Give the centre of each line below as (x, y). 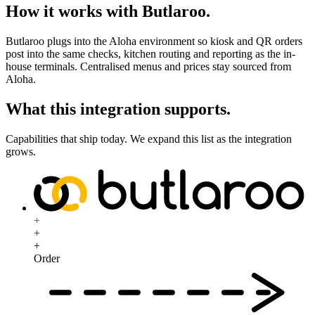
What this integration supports (116, 109)
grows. (21, 152)
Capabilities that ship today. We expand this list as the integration (149, 139)
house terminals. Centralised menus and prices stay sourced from (148, 67)
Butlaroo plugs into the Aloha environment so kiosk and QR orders (154, 41)
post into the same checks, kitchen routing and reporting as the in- (150, 54)
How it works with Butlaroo (106, 12)
